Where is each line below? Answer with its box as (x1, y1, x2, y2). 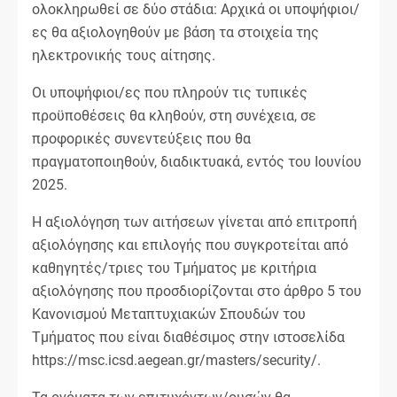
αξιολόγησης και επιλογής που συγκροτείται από (32, 236, 348, 253)
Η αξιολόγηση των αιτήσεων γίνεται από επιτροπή (32, 213, 357, 230)
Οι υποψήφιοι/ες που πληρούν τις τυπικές (32, 83, 307, 101)
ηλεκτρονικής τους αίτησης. (32, 46, 215, 64)
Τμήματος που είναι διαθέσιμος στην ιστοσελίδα (32, 328, 345, 346)
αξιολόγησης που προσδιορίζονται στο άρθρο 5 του (32, 282, 362, 300)
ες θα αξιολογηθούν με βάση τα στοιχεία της (32, 23, 319, 41)
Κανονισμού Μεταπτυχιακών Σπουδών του (32, 305, 306, 323)
